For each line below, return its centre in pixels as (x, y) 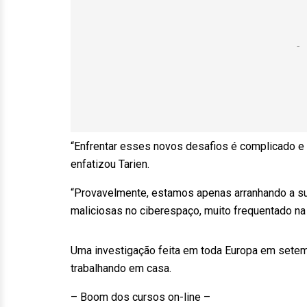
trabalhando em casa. (121, 268)
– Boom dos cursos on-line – (140, 297)
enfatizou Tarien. (110, 164)
